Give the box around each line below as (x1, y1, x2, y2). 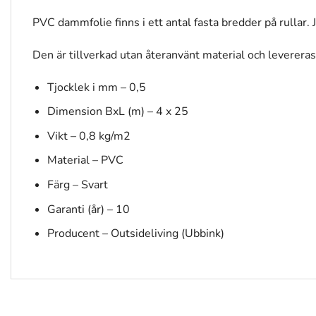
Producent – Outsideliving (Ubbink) (47, 226, 224, 242)
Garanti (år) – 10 (47, 201, 130, 217)
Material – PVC (47, 152, 123, 169)
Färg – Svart (47, 176, 108, 193)
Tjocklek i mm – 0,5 (47, 79, 146, 95)
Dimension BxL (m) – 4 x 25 (47, 104, 188, 120)
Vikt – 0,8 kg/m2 (47, 128, 130, 144)
